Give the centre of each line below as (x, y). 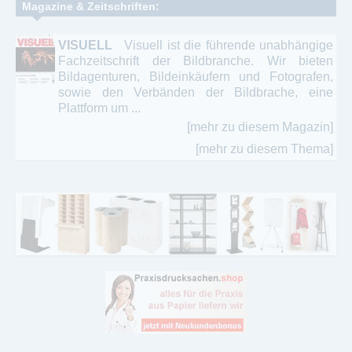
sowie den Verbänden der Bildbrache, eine (196, 93)
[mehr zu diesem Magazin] (260, 127)
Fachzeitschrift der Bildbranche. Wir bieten (196, 61)
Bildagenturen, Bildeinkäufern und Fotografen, (196, 77)
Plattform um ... (99, 108)
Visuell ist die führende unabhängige (224, 46)
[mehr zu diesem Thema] (264, 149)
